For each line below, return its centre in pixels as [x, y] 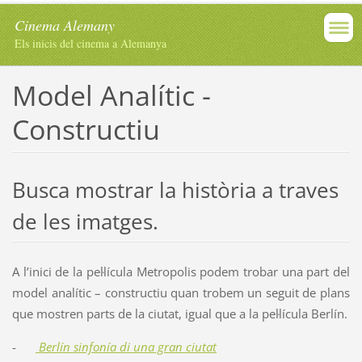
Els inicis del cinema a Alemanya [90, 43]
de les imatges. [85, 221]
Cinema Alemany [65, 25]
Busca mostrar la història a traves [175, 189]
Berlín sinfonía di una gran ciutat [126, 346]
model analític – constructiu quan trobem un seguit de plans [181, 292]
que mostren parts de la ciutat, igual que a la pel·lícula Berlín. [179, 313]
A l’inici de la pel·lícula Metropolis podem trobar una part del [181, 271]
